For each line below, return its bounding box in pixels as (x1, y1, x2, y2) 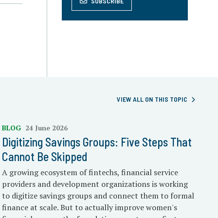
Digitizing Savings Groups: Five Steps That (2, 135, 192, 149)
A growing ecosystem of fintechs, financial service (2, 167, 179, 178)
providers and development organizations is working (2, 179, 188, 189)
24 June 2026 (25, 123, 68, 132)
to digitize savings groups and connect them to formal (2, 190, 195, 201)
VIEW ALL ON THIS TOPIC (117, 95, 187, 103)
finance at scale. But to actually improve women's (2, 202, 178, 213)
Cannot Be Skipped (2, 149, 88, 163)
